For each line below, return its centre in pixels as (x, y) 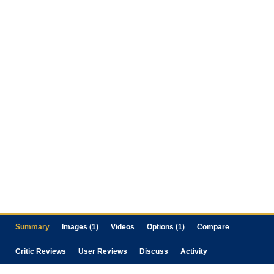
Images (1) (80, 227)
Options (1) (166, 227)
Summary (32, 227)
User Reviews (103, 251)
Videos (123, 227)
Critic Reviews (41, 251)
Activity (194, 251)
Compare (213, 227)
